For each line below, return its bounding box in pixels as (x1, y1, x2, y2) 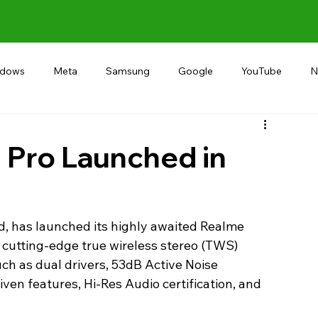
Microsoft (240, 121, 285, 134)
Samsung (106, 64, 150, 77)
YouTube (241, 64, 282, 77)
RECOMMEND (85, 121, 155, 134)
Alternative (6, 121, 57, 134)
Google (178, 64, 213, 77)
